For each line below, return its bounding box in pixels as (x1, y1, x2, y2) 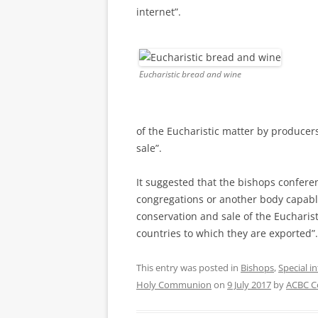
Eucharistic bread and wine (139, 68, 241, 80)
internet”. (136, 5, 181, 18)
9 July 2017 (227, 278, 271, 291)
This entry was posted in (136, 261, 241, 274)
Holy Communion (136, 278, 212, 291)
